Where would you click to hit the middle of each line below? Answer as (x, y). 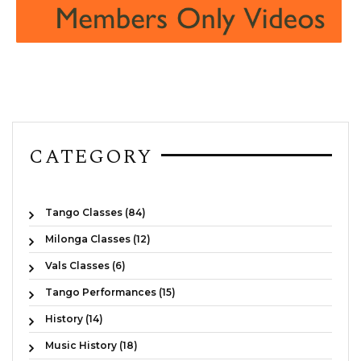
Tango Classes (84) (95, 212)
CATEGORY (91, 157)
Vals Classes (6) (85, 265)
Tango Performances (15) (110, 292)
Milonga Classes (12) (98, 239)
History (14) (74, 318)
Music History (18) (91, 345)
